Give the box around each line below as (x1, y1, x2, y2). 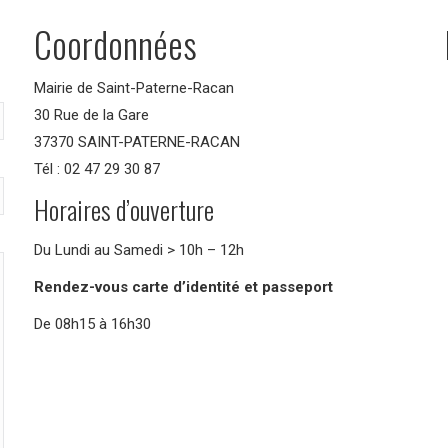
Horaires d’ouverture (34, 190, 214, 229)
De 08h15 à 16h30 (34, 315, 151, 333)
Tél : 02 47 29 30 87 (34, 160, 160, 178)
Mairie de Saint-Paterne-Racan (34, 79, 234, 97)
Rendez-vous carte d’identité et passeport (34, 278, 333, 296)
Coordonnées (34, 17, 197, 70)
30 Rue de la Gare (34, 106, 149, 124)
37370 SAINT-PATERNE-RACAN (34, 133, 240, 151)
